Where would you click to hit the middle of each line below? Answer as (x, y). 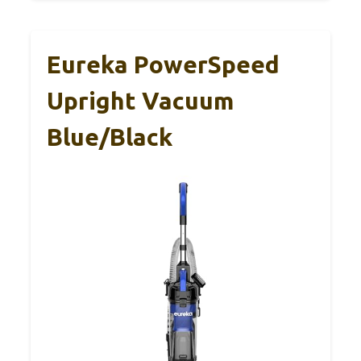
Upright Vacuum (140, 101)
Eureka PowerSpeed (163, 65)
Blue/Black (110, 137)
